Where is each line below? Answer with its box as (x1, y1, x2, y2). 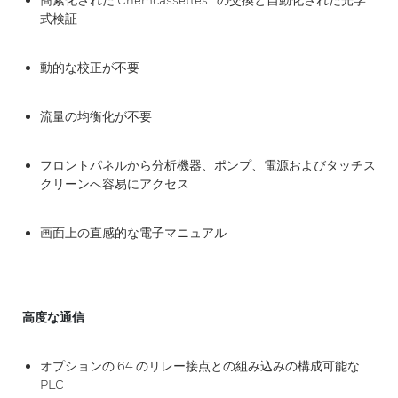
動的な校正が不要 (40, 60, 139, 75)
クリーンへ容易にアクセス (40, 176, 189, 191)
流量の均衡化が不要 (40, 108, 152, 123)
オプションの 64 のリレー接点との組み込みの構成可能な (40, 358, 360, 373)
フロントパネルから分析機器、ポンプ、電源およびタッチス (40, 157, 376, 172)
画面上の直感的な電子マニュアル (40, 225, 227, 240)
